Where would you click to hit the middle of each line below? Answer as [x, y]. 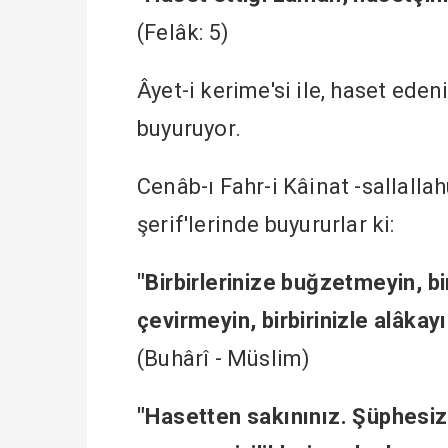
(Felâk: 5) [183, 32]
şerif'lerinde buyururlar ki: [266, 224]
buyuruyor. [189, 128]
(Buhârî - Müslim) [224, 358]
